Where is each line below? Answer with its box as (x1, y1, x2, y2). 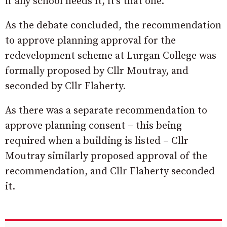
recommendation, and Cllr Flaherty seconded (5, 165, 215, 178)
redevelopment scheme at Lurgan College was (5, 50, 216, 62)
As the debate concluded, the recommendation (5, 19, 221, 32)
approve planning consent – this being (5, 120, 182, 132)
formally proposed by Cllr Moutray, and (5, 65, 188, 78)
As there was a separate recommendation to (5, 104, 207, 117)
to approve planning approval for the (5, 34, 176, 47)
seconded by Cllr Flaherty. (5, 80, 126, 93)
